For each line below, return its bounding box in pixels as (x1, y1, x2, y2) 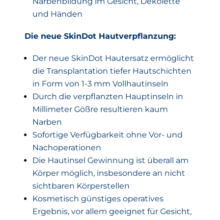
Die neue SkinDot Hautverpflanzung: (25, 31, 176, 41)
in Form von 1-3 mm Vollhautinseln (32, 79, 168, 88)
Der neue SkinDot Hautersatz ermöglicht (32, 53, 194, 63)
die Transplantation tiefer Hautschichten (32, 66, 192, 76)
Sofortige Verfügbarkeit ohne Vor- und (32, 130, 183, 139)
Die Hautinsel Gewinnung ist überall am (32, 155, 189, 165)
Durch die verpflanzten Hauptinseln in (32, 91, 183, 101)
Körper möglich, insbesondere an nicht (32, 168, 185, 178)
